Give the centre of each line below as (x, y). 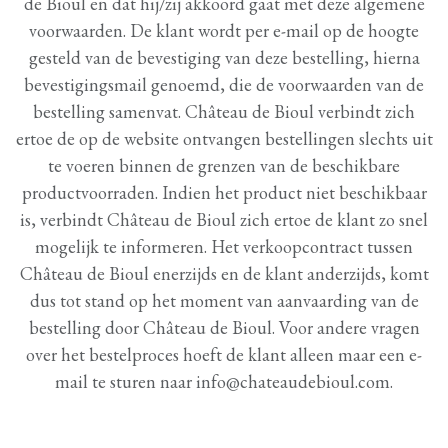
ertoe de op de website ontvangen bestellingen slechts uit (224, 138)
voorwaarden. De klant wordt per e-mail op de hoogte (224, 30)
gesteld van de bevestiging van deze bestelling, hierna (224, 57)
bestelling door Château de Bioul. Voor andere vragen (224, 327)
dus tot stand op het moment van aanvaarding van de (224, 300)
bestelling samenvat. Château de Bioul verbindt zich (224, 111)
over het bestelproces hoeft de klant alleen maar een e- (224, 354)
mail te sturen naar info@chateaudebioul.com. (224, 381)
